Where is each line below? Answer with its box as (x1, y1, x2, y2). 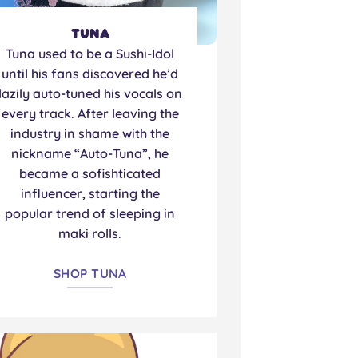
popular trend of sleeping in (5, 205, 176, 222)
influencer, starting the (20, 185, 160, 202)
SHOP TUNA (54, 265, 127, 281)
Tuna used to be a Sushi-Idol (6, 46, 175, 62)
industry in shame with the (10, 125, 170, 142)
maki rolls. (58, 225, 122, 242)
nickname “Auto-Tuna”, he (11, 145, 169, 162)
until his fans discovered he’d (2, 66, 179, 82)
